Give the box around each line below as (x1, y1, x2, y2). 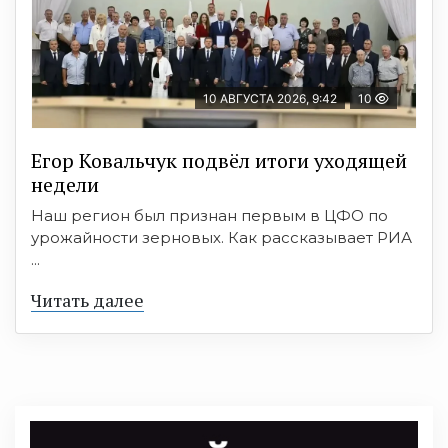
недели (31, 170, 99, 198)
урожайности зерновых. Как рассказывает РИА (31, 227, 412, 247)
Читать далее (31, 287, 144, 312)
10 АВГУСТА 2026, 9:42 (203, 90, 337, 106)
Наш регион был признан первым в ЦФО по (31, 205, 388, 225)
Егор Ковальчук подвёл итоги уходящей (31, 146, 407, 174)
